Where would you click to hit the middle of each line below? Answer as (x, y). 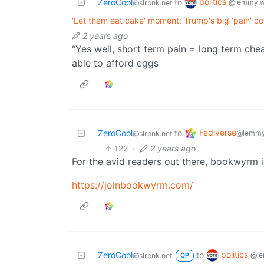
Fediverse (218, 133)
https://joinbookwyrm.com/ (133, 185)
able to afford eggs (115, 63)
